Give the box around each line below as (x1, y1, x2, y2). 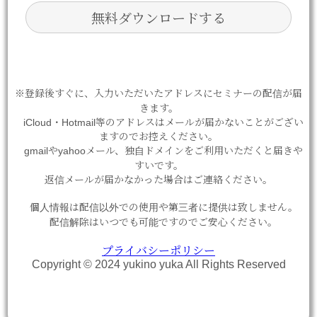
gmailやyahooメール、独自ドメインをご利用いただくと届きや (14, 145, 303, 156)
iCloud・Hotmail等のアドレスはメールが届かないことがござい (13, 117, 304, 128)
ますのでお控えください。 (99, 131, 218, 142)
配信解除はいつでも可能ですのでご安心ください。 (40, 217, 277, 228)
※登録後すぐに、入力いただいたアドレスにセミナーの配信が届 (15, 88, 302, 99)
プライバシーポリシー (102, 245, 215, 257)
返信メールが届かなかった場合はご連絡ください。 (45, 174, 272, 185)
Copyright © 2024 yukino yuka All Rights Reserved (31, 258, 286, 270)
